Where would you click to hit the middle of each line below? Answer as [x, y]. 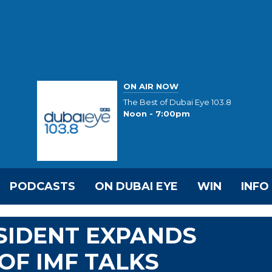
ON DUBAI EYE [136, 186]
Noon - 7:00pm [157, 114]
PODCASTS [42, 186]
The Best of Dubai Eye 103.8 [177, 102]
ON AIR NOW [151, 86]
